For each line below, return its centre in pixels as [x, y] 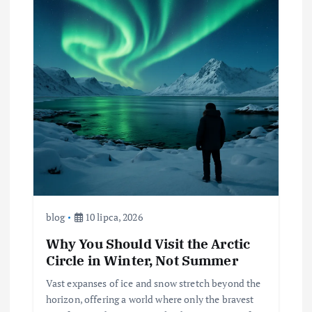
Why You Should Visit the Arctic [148, 243]
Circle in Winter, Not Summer [142, 260]
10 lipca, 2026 [112, 217]
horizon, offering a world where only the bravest [150, 299]
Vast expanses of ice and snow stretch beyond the [153, 283]
